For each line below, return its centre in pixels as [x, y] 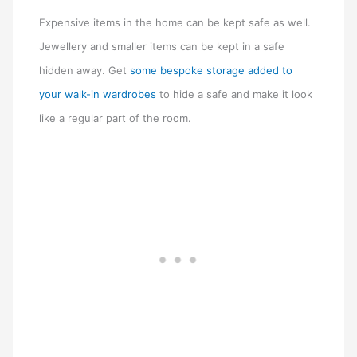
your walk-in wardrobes [98, 94]
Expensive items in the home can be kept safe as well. [175, 22]
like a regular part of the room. [116, 118]
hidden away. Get [85, 70]
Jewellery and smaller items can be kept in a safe [162, 46]
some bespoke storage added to [212, 70]
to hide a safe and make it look [235, 94]
